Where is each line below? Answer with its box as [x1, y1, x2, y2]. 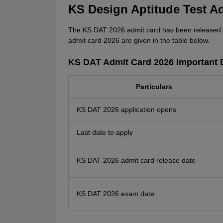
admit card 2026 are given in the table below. [68, 36, 210, 45]
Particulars [136, 83, 172, 91]
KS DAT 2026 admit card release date [76, 156, 196, 165]
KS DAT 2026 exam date [76, 190, 154, 198]
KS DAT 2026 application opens [76, 106, 176, 114]
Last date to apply [76, 128, 133, 137]
